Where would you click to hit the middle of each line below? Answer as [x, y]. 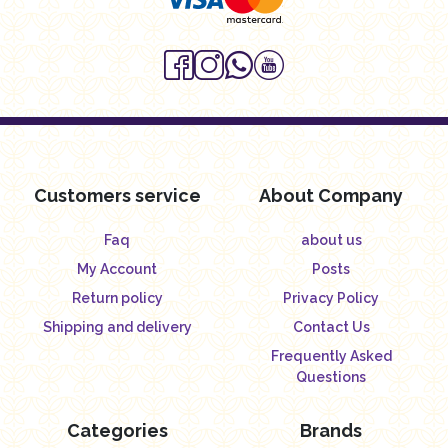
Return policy [117, 297]
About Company [331, 195]
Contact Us [331, 326]
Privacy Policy [331, 297]
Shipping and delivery [117, 326]
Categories [117, 430]
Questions [331, 376]
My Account [117, 268]
